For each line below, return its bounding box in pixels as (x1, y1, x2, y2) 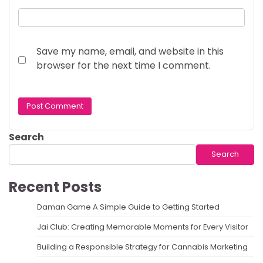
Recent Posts (9, 177, 102, 197)
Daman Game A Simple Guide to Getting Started (37, 201, 220, 213)
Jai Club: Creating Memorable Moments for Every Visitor (37, 221, 248, 232)
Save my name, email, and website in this (36, 45, 224, 59)
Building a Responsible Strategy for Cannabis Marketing (37, 241, 248, 252)
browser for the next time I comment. (36, 59, 211, 73)
